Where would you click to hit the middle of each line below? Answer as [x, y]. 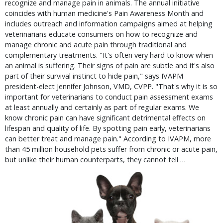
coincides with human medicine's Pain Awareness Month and [104, 13]
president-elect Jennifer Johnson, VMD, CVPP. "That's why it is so [111, 86]
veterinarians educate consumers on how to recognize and [101, 34]
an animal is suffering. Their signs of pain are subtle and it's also [110, 65]
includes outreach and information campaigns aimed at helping [109, 24]
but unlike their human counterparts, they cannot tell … [95, 160]
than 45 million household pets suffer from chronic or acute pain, [111, 149]
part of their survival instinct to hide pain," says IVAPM [94, 76]
